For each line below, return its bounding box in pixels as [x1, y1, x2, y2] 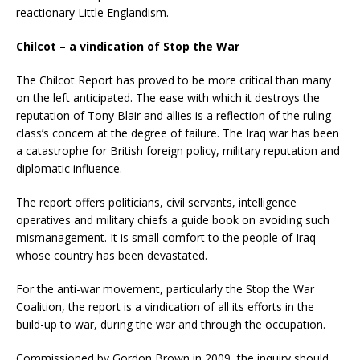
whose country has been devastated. [16, 247, 207, 264]
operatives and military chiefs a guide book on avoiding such [16, 212, 329, 228]
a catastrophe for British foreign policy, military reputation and [16, 143, 340, 159]
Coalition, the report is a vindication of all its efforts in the [16, 299, 314, 315]
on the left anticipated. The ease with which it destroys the [16, 90, 320, 106]
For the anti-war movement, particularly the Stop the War [16, 281, 314, 297]
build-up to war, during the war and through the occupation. [16, 317, 325, 333]
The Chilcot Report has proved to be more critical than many [16, 72, 331, 88]
